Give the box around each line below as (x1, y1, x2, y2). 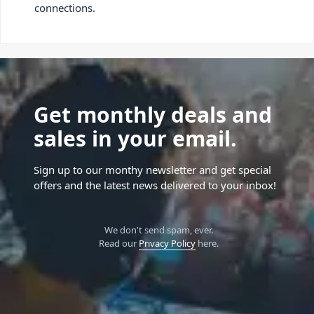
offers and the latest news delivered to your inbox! (34, 178, 276, 193)
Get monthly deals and (34, 100, 272, 130)
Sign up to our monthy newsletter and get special (34, 163, 271, 177)
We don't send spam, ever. (104, 224, 213, 237)
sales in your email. (34, 124, 237, 153)
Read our (98, 237, 139, 250)
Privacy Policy (138, 237, 196, 250)
